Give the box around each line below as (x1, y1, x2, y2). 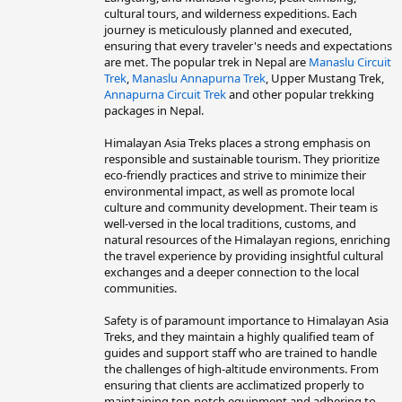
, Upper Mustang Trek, (266, 69, 384, 86)
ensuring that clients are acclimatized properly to (104, 376, 364, 393)
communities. (104, 279, 177, 296)
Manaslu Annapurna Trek (132, 69, 266, 86)
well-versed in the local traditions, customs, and (104, 214, 356, 232)
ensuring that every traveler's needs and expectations (104, 37, 392, 54)
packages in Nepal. (104, 101, 204, 118)
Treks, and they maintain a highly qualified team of (104, 328, 373, 345)
